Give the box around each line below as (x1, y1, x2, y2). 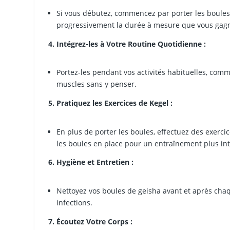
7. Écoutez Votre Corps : (48, 216, 133, 226)
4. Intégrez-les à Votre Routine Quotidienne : (48, 39, 206, 49)
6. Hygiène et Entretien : (48, 157, 134, 167)
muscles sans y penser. (56, 79, 137, 89)
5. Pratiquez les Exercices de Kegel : (48, 98, 173, 108)
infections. (56, 197, 93, 207)
